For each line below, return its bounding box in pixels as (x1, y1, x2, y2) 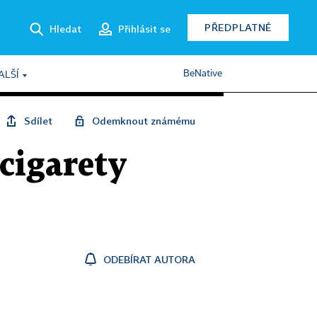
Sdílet (24, 115, 52, 127)
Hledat (50, 22, 81, 35)
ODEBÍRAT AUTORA (103, 253, 195, 265)
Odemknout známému (92, 115, 195, 127)
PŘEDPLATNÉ (204, 21, 272, 33)
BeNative (183, 69, 222, 79)
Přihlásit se (118, 22, 171, 35)
